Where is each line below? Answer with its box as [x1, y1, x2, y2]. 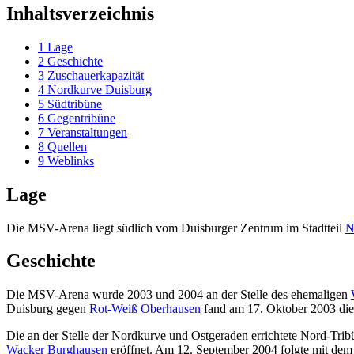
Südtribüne [47, 96, 102, 111]
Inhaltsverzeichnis [6, 2, 154, 24]
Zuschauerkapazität [47, 68, 144, 82]
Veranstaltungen [47, 125, 127, 139]
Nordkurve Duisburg [47, 82, 152, 96]
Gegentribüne [47, 111, 115, 125]
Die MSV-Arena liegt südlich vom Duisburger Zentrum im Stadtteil [6, 220, 345, 235]
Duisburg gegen [6, 302, 89, 316]
